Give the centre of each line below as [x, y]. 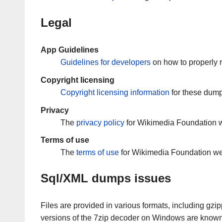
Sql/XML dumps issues [106, 178]
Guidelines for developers [106, 62]
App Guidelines [70, 50]
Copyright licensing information [115, 92]
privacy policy [100, 122]
